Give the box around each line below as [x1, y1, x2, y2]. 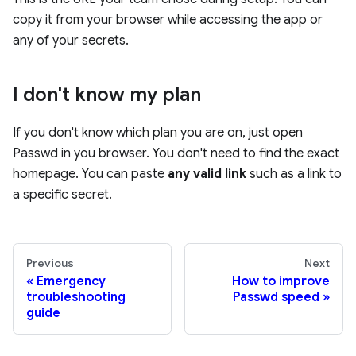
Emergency [37, 273, 106, 290]
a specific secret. [13, 187, 112, 203]
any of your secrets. [13, 33, 129, 49]
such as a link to [246, 166, 342, 183]
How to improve [232, 273, 330, 290]
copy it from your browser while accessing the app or [13, 12, 323, 29]
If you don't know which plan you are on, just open [13, 125, 303, 141]
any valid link [168, 166, 246, 183]
